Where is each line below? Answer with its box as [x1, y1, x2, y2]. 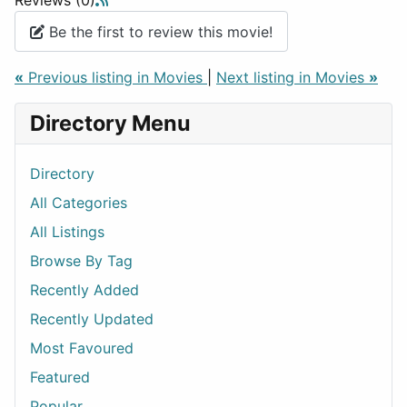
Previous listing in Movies [24, 68, 207, 87]
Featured [30, 368, 90, 387]
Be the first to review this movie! [45, 22, 273, 41]
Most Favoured [30, 339, 134, 358]
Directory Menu [30, 110, 191, 137]
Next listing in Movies [216, 68, 369, 87]
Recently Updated [30, 310, 154, 329]
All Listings [30, 223, 104, 242]
